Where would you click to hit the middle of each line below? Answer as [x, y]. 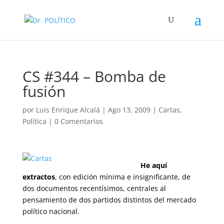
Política [34, 121]
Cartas [169, 110]
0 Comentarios [78, 121]
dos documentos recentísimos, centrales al [94, 188]
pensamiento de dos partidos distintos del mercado [109, 200]
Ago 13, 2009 [129, 110]
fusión [44, 91]
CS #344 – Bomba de [94, 76]
